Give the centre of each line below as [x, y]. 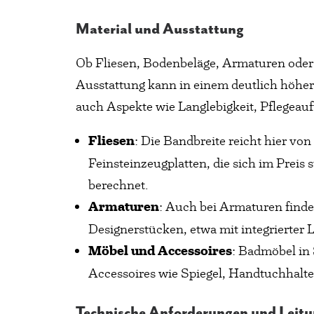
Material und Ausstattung [160, 29]
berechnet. [118, 185]
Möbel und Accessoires [160, 251]
